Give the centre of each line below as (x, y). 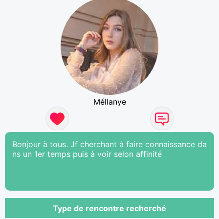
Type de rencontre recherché (109, 208)
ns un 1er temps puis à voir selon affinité (87, 154)
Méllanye (109, 101)
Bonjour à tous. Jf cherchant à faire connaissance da (109, 144)
